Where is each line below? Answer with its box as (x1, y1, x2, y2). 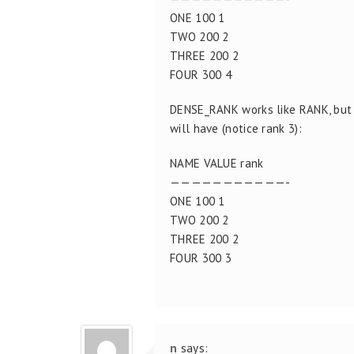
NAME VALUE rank (170, 155, 264, 171)
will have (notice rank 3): (170, 120, 302, 136)
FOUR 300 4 (170, 66, 232, 82)
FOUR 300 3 (170, 250, 232, 265)
